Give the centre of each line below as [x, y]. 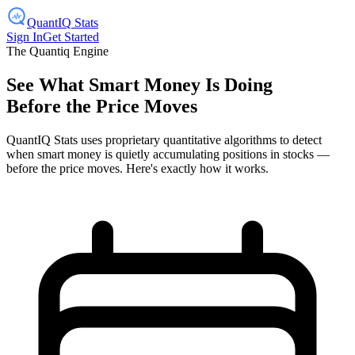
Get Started [71, 37]
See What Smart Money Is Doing [139, 84]
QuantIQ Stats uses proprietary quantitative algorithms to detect [164, 139]
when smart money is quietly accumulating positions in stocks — [168, 154]
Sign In [25, 37]
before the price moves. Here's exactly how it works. [137, 168]
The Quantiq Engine [57, 51]
